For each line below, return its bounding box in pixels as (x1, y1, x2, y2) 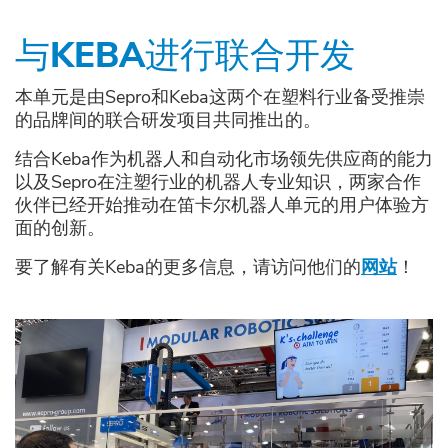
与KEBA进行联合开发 (15, 32, 355, 80)
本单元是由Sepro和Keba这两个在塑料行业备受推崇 (15, 85, 425, 110)
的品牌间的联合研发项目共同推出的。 (15, 108, 321, 133)
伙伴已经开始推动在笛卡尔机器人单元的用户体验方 (15, 193, 429, 218)
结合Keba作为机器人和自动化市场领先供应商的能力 (15, 147, 433, 172)
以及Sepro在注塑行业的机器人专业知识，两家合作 (15, 170, 421, 195)
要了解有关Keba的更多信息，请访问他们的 (15, 255, 361, 280)
